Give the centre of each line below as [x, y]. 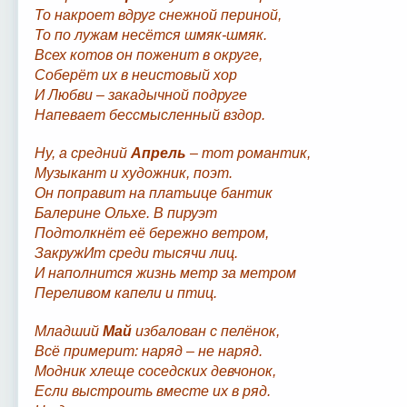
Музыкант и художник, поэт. [133, 173]
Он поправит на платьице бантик [153, 193]
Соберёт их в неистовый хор [135, 75]
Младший [68, 331]
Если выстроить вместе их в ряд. [152, 391]
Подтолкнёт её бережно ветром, [151, 233]
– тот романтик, [248, 153]
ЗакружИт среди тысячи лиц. [136, 253]
